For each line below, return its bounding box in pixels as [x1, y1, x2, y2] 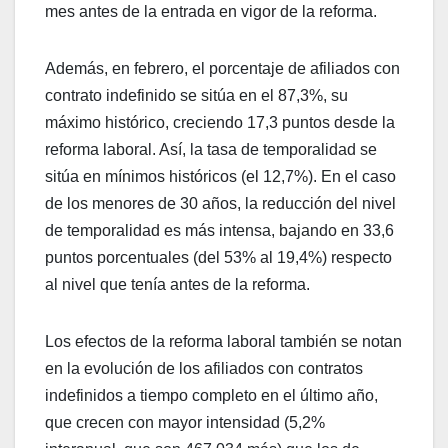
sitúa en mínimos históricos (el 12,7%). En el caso [45, 167, 396, 185]
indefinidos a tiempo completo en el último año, [45, 386, 378, 404]
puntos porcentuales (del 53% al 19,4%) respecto [45, 248, 392, 266]
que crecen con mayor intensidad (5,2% [45, 413, 325, 431]
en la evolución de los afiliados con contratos [45, 359, 363, 377]
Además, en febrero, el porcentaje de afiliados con [45, 59, 400, 77]
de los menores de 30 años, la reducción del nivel [45, 194, 396, 212]
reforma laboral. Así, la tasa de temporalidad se [45, 140, 377, 158]
